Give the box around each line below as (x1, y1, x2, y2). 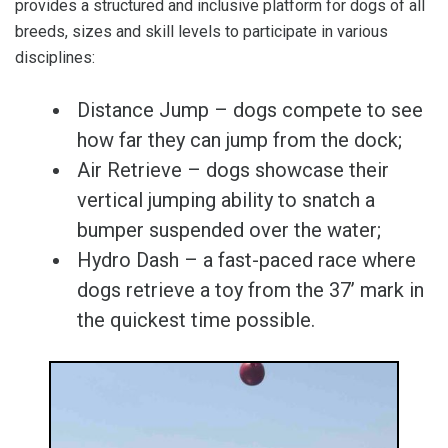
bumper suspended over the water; (77, 218, 381, 243)
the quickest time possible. (77, 308, 315, 333)
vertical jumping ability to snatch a (77, 188, 375, 213)
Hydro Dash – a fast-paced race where (77, 248, 416, 273)
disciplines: (15, 48, 95, 68)
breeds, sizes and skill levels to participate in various (15, 22, 388, 42)
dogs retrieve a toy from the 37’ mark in (77, 278, 424, 303)
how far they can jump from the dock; (77, 128, 402, 153)
